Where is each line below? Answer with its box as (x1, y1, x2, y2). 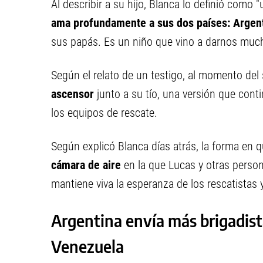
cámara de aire (51, 158, 124, 173)
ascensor (51, 87, 94, 102)
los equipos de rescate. (51, 106, 157, 120)
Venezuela (51, 236, 124, 257)
